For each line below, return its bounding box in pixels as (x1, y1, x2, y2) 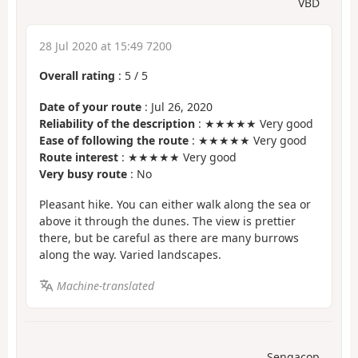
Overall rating (39, 68, 115, 84)
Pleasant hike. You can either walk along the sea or (39, 197, 311, 213)
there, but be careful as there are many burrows (39, 230, 299, 246)
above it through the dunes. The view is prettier (39, 213, 296, 229)
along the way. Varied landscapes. (39, 247, 221, 263)
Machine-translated (56, 277, 154, 293)
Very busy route (39, 165, 127, 181)
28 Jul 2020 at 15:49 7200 (39, 38, 172, 54)
